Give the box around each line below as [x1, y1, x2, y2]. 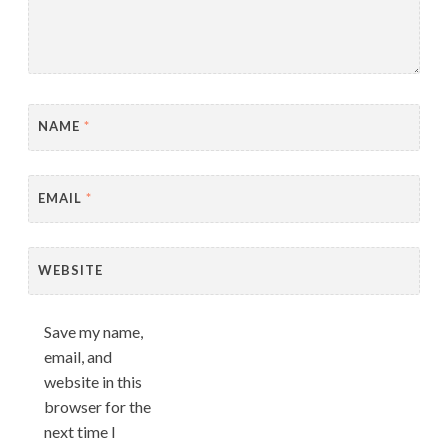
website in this [44, 372, 142, 391]
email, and [44, 347, 112, 366]
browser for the [44, 397, 151, 416]
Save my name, [44, 322, 143, 341]
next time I [44, 422, 116, 441]
